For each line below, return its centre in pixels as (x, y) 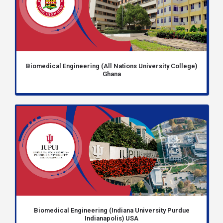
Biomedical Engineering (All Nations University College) (111, 66)
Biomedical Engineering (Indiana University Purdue (111, 210)
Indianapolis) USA (111, 218)
